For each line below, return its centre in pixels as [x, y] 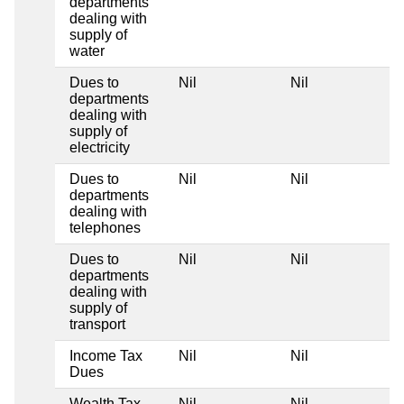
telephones [105, 227]
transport [97, 324]
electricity [100, 147]
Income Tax [106, 355]
